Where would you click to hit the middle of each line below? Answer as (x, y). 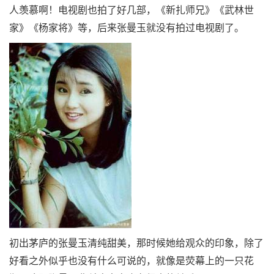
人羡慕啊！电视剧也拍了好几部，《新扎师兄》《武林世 (131, 10)
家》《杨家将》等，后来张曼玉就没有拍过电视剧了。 (127, 28)
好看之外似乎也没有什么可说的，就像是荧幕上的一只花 (131, 261)
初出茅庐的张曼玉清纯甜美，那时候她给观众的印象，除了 (136, 243)
